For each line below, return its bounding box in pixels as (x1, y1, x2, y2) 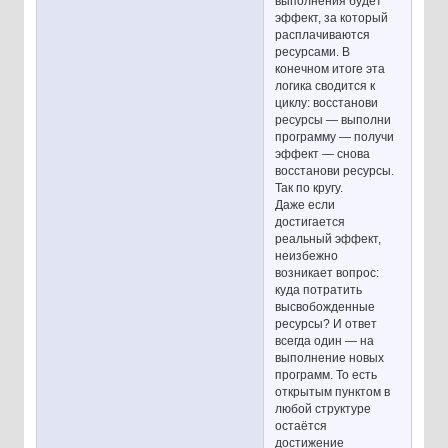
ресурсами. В (275, 44, 351, 59)
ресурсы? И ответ (275, 316, 378, 331)
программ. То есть (275, 367, 378, 382)
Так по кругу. (275, 180, 344, 195)
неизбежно (275, 248, 339, 263)
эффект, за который (275, 10, 389, 25)
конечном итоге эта (275, 61, 386, 76)
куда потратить (275, 282, 363, 297)
